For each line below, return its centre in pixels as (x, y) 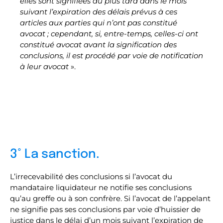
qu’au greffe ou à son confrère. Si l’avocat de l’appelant (110, 198)
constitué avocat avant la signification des (98, 45)
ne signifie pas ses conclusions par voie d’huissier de (105, 209)
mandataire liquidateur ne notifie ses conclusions (101, 187)
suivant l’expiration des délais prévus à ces (99, 12)
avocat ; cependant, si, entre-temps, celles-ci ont (109, 34)
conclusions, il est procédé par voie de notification (111, 56)
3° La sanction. (55, 154)
